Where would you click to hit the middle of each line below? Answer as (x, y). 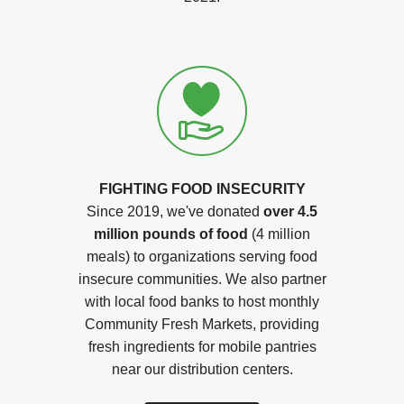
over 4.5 (290, 211)
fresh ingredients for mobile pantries (202, 347)
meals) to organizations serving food (202, 257)
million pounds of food (171, 234)
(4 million (279, 234)
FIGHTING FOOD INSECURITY (202, 189)
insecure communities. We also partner (202, 279)
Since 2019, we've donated (175, 211)
